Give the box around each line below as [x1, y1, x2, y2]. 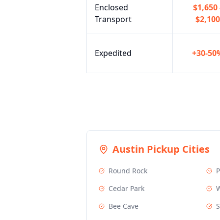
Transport [95, 14, 132, 25]
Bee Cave [109, 201, 138, 211]
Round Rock [109, 166, 147, 175]
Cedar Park [109, 184, 144, 193]
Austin [112, 142, 144, 156]
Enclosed [95, 2, 128, 13]
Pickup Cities [144, 142, 210, 156]
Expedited [95, 48, 132, 58]
